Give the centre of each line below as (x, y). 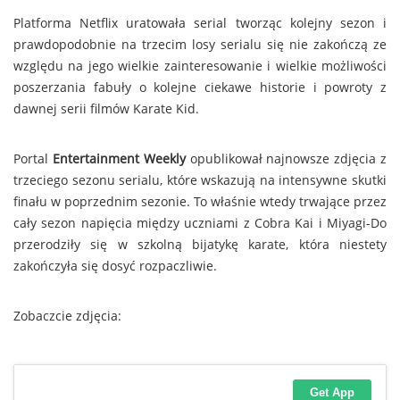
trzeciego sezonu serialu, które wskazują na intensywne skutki (200, 180)
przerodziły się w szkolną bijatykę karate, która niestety (200, 244)
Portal (33, 158)
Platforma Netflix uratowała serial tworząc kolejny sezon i (200, 23)
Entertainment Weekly (119, 158)
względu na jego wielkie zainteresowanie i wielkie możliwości (200, 66)
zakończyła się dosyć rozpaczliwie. (115, 266)
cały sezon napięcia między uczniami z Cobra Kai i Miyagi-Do (200, 223)
